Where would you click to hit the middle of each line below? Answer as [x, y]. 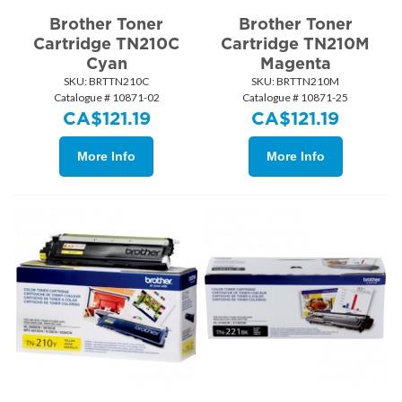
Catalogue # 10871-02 [106, 97]
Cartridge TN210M [296, 43]
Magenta [295, 63]
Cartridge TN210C [107, 43]
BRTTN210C [118, 81]
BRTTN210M [307, 81]
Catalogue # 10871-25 [296, 97]
